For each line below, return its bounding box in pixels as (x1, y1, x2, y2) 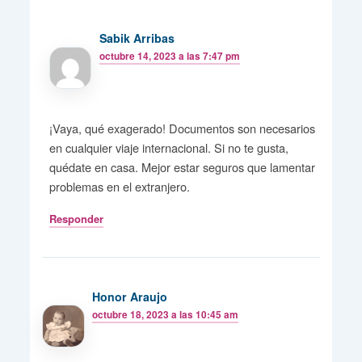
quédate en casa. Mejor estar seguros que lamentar (49, 158, 316, 175)
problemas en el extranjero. (49, 177, 191, 195)
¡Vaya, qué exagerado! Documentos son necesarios (49, 119, 316, 137)
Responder (49, 210, 104, 226)
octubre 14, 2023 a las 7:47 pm (99, 49, 241, 64)
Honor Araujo (92, 288, 168, 305)
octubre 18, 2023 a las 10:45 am (92, 307, 239, 322)
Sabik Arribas (99, 30, 175, 47)
